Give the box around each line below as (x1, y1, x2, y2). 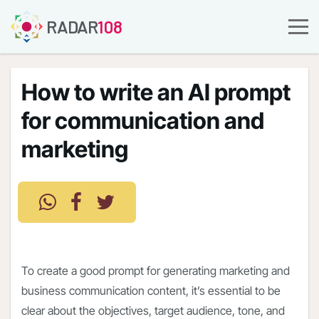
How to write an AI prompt (21, 78, 291, 106)
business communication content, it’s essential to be (21, 283, 281, 298)
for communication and (21, 107, 264, 135)
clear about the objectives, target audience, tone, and (21, 303, 285, 318)
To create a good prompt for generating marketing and (21, 263, 290, 278)
